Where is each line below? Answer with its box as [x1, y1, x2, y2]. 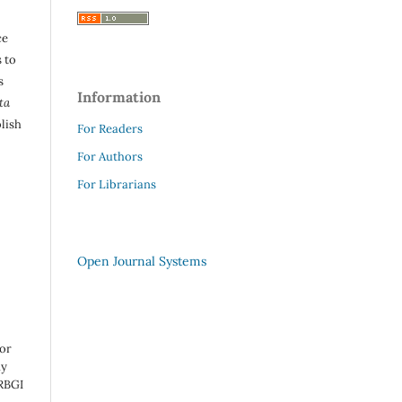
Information [77, 88, 161, 107]
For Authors [77, 149, 143, 165]
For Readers [77, 121, 143, 137]
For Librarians [77, 177, 156, 193]
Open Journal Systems [77, 253, 206, 270]
